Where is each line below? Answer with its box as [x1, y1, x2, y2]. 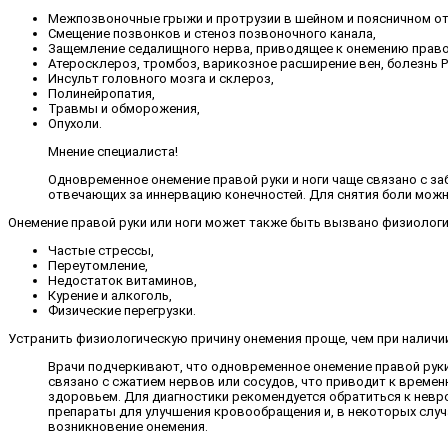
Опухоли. [48, 115, 102, 131]
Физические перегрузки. [48, 302, 196, 318]
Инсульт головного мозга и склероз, [48, 70, 274, 86]
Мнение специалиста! [48, 143, 178, 159]
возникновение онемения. [48, 418, 208, 434]
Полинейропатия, [48, 85, 155, 101]
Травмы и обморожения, [48, 100, 200, 116]
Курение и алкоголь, [48, 287, 172, 303]
